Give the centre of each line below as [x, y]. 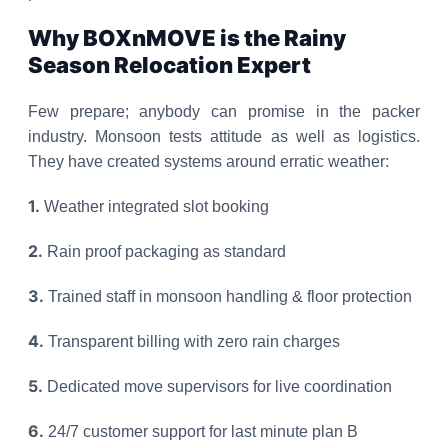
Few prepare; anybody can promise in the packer [224, 111]
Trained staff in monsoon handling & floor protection [228, 296]
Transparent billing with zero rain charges [192, 341]
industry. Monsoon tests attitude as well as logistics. [224, 136]
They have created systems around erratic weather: [208, 161]
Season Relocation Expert [169, 65]
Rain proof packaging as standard [164, 251]
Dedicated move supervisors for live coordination [217, 386]
